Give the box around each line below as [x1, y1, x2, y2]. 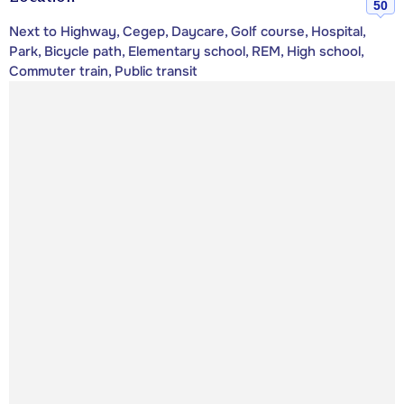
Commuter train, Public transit [9, 62, 197, 81]
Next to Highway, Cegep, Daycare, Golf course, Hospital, [9, 23, 365, 41]
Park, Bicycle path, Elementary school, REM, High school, [9, 42, 363, 61]
